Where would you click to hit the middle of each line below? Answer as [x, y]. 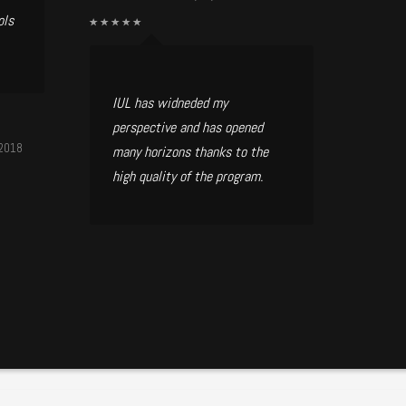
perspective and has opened [187, 127]
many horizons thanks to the [190, 151]
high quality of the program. [187, 176]
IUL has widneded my [169, 102]
